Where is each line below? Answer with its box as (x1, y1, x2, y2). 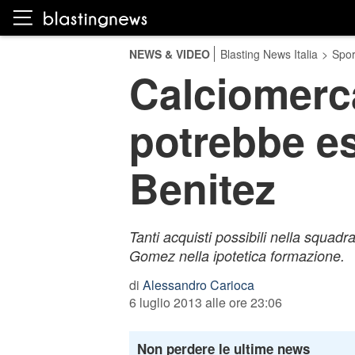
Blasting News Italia (219, 46, 318, 62)
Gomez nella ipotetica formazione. (128, 246, 345, 265)
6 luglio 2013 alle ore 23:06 (128, 293, 282, 311)
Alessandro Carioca (142, 276, 254, 294)
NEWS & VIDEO (128, 46, 210, 62)
